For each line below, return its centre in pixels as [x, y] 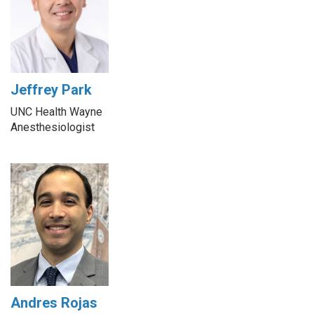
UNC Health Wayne [56, 111]
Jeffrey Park [51, 89]
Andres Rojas [54, 303]
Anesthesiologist [53, 127]
